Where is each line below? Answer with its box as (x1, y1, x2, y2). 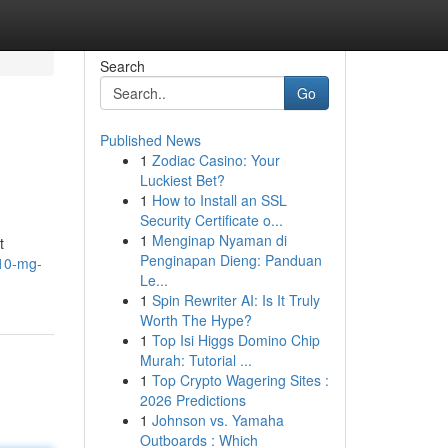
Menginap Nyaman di (151, 230, 287, 250)
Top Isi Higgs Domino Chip (151, 330, 320, 350)
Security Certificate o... (139, 210, 283, 230)
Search (99, 56, 145, 76)
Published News (99, 130, 201, 150)
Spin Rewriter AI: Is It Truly (151, 290, 320, 310)
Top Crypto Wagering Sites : (151, 370, 329, 390)
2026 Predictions (139, 390, 246, 410)
